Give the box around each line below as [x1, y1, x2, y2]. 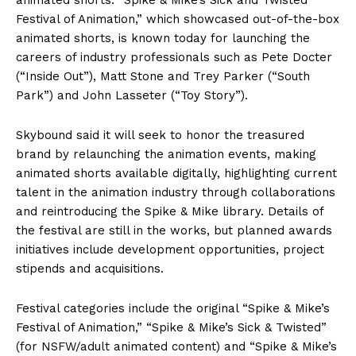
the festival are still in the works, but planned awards [16, 222, 332, 238]
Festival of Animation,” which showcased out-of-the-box [16, 11, 339, 26]
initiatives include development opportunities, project [16, 242, 324, 257]
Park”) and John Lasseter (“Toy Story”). [16, 87, 248, 103]
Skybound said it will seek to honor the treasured [16, 127, 304, 142]
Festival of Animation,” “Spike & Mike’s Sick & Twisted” [16, 319, 327, 335]
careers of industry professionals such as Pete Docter [16, 49, 332, 64]
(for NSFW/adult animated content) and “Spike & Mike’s [16, 339, 337, 354]
